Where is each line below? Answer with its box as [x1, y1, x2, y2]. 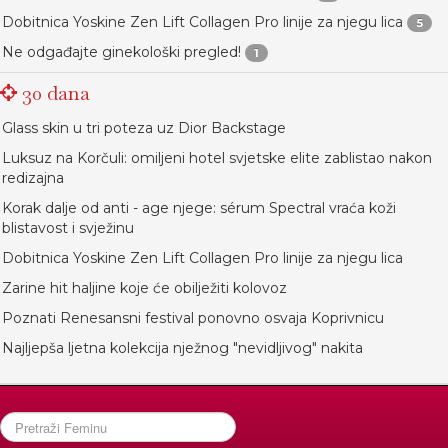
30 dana [17, 80, 90, 106]
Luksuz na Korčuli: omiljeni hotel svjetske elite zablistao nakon [2, 149, 432, 167]
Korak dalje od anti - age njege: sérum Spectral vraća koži [2, 199, 396, 217]
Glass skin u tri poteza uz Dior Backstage [2, 119, 286, 137]
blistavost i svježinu [2, 219, 134, 237]
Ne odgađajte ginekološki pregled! [2, 43, 241, 61]
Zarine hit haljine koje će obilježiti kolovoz [2, 279, 287, 297]
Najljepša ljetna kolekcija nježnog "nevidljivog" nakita [2, 339, 363, 357]
